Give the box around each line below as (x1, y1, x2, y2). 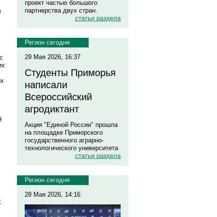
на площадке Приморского (25, 129, 103, 136)
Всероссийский (25, 92, 92, 102)
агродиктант (25, 104, 79, 114)
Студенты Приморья (25, 67, 116, 78)
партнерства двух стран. (25, 7, 97, 14)
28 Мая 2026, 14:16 (25, 191, 80, 198)
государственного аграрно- (25, 137, 104, 144)
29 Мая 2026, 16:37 (25, 53, 80, 61)
